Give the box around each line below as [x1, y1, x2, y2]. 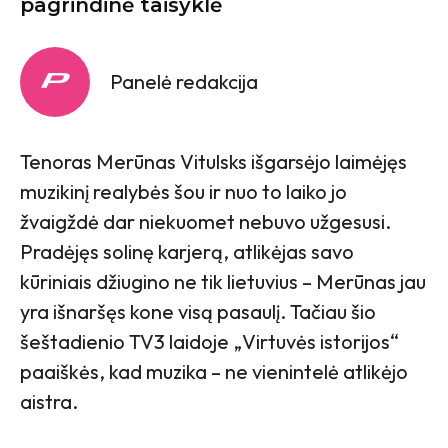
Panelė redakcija [110, 68, 258, 94]
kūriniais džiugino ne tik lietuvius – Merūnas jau [20, 268, 426, 294]
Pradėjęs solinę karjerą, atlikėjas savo [20, 238, 354, 264]
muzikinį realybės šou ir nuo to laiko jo [20, 178, 347, 204]
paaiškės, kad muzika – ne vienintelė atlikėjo [20, 358, 408, 384]
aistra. [20, 388, 78, 414]
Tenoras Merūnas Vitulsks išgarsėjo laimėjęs [20, 148, 407, 174]
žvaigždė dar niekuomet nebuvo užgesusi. [20, 208, 391, 234]
